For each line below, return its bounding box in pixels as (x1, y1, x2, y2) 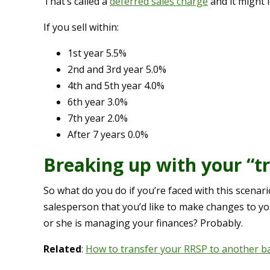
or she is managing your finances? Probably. (43, 216, 243, 230)
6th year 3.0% (67, 95, 128, 109)
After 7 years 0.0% (67, 128, 148, 142)
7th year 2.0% (67, 111, 128, 125)
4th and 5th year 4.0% (67, 79, 165, 93)
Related (43, 242, 81, 256)
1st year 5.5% (67, 46, 127, 60)
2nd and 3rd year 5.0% (67, 63, 166, 77)
